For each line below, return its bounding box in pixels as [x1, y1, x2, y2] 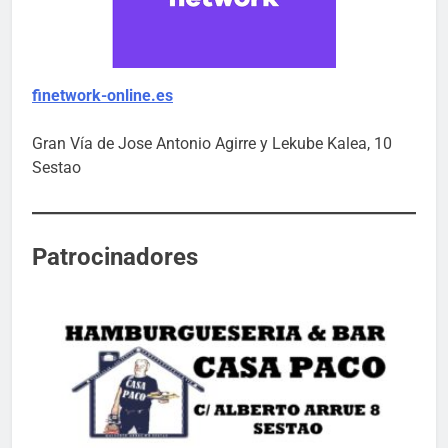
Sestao [32, 158, 81, 178]
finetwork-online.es [32, 86, 173, 106]
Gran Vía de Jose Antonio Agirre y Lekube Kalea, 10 [32, 134, 392, 154]
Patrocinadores [32, 243, 198, 272]
